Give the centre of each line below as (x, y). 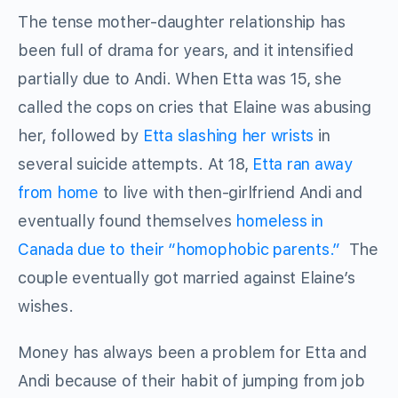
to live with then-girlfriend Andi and (230, 193)
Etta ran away (302, 164)
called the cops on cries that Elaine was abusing (195, 107)
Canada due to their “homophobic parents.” (179, 250)
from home (58, 193)
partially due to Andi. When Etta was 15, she (180, 79)
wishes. (46, 306)
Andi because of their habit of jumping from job (191, 381)
